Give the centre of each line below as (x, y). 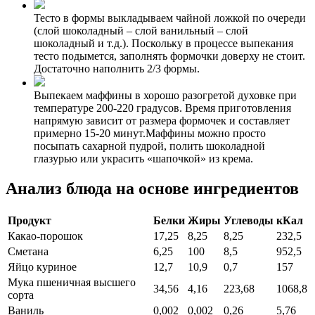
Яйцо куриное (42, 267)
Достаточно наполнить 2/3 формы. (117, 69)
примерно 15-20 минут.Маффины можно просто (150, 134)
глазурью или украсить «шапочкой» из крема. (143, 159)
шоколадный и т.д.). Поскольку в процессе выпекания (163, 44)
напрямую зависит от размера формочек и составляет (162, 121)
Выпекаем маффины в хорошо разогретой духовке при (165, 96)
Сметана (28, 252)
